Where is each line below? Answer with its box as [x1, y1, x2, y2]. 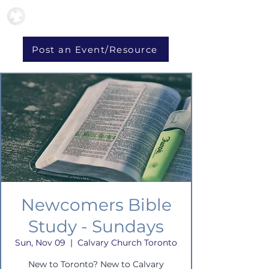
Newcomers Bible [20, 195, 172, 215]
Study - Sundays [28, 216, 164, 237]
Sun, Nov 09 [15, 237, 65, 248]
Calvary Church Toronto [77, 237, 177, 248]
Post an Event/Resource [31, 43, 158, 55]
